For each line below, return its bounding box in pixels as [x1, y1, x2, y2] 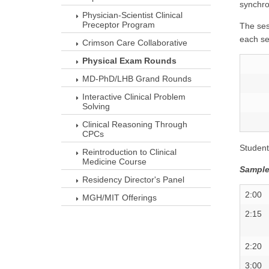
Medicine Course [82, 157, 147, 166]
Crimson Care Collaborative [82, 38, 187, 47]
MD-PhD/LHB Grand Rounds [82, 74, 192, 83]
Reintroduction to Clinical [82, 147, 177, 157]
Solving [82, 101, 110, 111]
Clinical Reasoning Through [82, 119, 187, 129]
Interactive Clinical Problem [82, 92, 186, 101]
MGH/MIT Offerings [82, 193, 157, 202]
